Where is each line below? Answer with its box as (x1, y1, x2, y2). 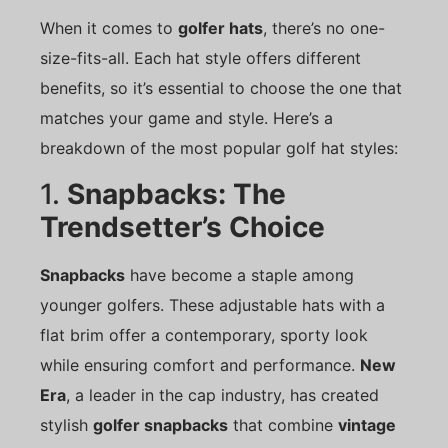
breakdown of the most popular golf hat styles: (40, 138, 398, 159)
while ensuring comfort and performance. (40, 354, 360, 375)
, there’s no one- (263, 18, 385, 39)
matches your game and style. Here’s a (40, 108, 333, 129)
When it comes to (40, 18, 178, 39)
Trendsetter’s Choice (40, 209, 325, 244)
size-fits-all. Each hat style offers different (40, 48, 361, 69)
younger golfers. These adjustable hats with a (40, 294, 385, 315)
